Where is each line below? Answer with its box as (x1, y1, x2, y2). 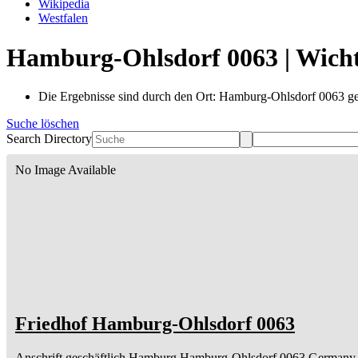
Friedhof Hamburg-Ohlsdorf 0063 (15, 313, 295, 335)
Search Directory (6, 132, 92, 146)
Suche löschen (6, 117, 79, 131)
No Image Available (15, 163, 116, 177)
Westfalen (38, 11, 88, 26)
